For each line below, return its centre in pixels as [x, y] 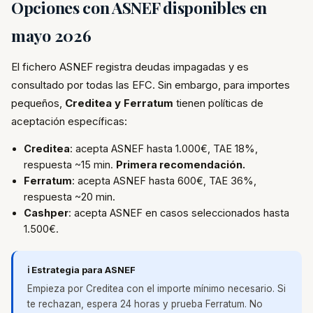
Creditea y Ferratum [119, 103]
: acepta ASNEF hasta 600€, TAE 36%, [164, 181]
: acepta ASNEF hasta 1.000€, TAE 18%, [164, 148]
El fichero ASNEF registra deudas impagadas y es [130, 67]
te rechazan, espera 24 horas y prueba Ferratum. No [145, 304]
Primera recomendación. [181, 165]
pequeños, [38, 103]
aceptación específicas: [69, 121]
